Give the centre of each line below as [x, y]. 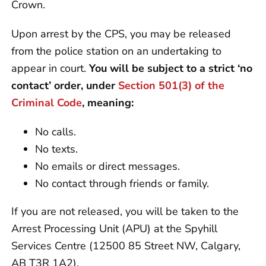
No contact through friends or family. [122, 183]
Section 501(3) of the [171, 85]
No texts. [56, 149]
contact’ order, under [65, 85]
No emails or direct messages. [107, 166]
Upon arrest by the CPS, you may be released [121, 34]
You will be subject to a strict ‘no [171, 68]
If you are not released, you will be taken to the [125, 211]
